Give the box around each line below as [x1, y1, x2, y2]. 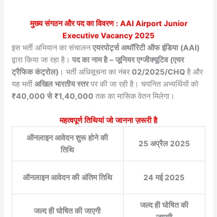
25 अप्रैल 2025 [138, 139, 190, 148]
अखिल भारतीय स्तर [34, 79, 89, 89]
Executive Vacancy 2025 [62, 31, 155, 40]
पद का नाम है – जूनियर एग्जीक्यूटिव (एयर [72, 55, 184, 64]
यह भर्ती [11, 79, 34, 89]
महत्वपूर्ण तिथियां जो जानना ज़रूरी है [60, 115, 157, 125]
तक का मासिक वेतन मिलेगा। [93, 91, 175, 101]
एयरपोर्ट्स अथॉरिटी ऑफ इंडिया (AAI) [92, 43, 200, 52]
